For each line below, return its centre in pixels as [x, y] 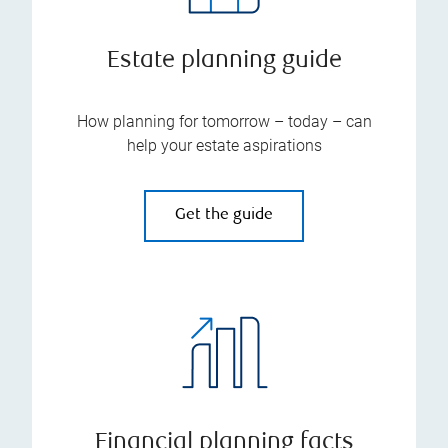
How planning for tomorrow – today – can [224, 121]
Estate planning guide [224, 61]
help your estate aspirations [224, 145]
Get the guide [224, 215]
